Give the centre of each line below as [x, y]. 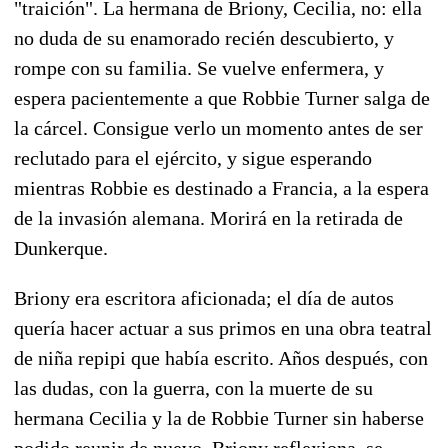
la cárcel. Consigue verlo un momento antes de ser [218, 127]
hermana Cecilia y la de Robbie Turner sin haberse [219, 417]
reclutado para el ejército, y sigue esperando [193, 157]
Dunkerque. [61, 247]
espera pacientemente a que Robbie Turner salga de [222, 97]
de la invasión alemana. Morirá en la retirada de [208, 217]
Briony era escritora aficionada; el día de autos [204, 297]
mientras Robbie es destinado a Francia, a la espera [221, 187]
